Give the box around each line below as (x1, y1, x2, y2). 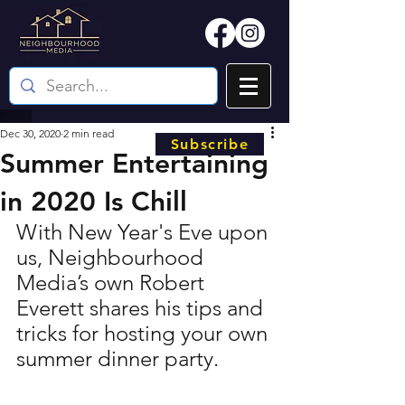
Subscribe (170, 136, 250, 153)
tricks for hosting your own (16, 320, 273, 346)
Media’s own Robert (16, 269, 210, 296)
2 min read (63, 127, 114, 140)
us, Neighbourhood (16, 244, 209, 270)
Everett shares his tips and (16, 295, 268, 321)
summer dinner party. (16, 345, 219, 372)
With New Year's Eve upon (16, 219, 273, 245)
